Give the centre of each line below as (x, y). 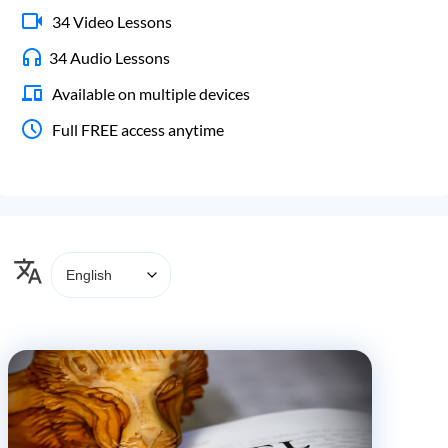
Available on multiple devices (149, 93)
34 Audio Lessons (109, 57)
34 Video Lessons (110, 21)
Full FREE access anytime (136, 129)
